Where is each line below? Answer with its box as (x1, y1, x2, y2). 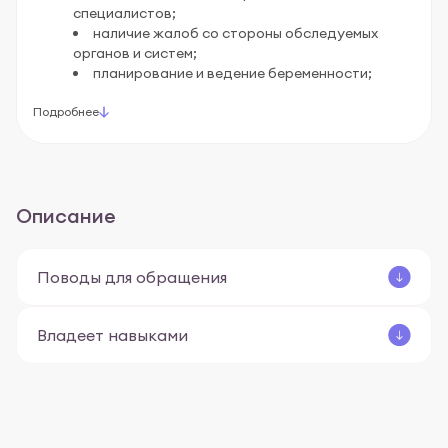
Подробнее (33, 104, 99, 120)
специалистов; (73, 4, 176, 23)
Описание (16, 203, 116, 229)
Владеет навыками (37, 324, 188, 345)
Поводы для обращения (37, 266, 227, 287)
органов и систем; (73, 44, 197, 63)
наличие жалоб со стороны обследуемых (93, 24, 378, 43)
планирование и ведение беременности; (93, 64, 372, 83)
